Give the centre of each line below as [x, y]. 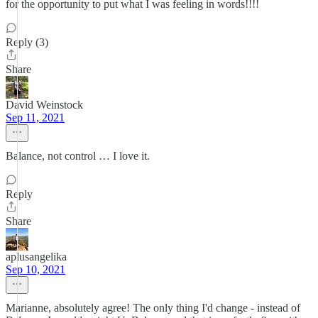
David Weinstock [44, 105]
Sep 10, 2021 [35, 269]
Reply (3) [27, 42]
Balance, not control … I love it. [78, 156]
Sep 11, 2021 [35, 117]
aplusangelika [36, 257]
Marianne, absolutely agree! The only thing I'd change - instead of [153, 308]
